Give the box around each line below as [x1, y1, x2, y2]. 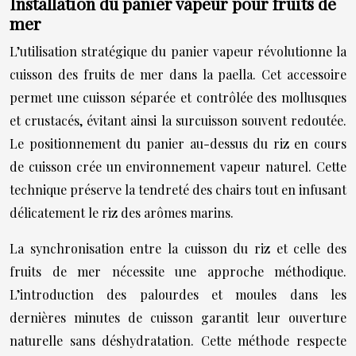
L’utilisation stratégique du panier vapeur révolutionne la [10, 43, 346, 60]
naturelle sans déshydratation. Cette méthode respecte [10, 332, 346, 349]
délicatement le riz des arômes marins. [10, 204, 234, 221]
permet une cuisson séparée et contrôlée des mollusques [10, 89, 346, 106]
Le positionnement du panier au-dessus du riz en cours [10, 135, 346, 152]
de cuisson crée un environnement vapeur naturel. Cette [10, 158, 346, 175]
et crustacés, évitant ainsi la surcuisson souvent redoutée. [10, 112, 346, 129]
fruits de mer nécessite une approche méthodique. [10, 263, 346, 280]
